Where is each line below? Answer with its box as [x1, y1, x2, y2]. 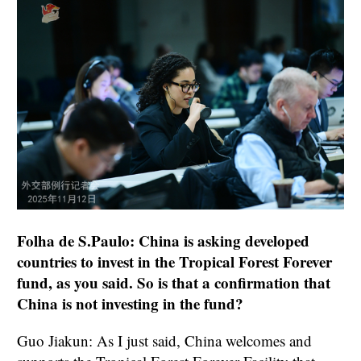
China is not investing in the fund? [17, 293, 243, 315]
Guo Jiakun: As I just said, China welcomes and [17, 330, 312, 351]
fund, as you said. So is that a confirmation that [17, 272, 330, 294]
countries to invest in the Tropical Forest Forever [17, 251, 332, 273]
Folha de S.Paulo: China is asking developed [17, 230, 309, 252]
